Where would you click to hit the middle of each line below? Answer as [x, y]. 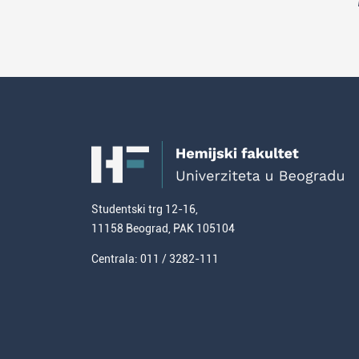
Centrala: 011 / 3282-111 [155, 259]
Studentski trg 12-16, [145, 209]
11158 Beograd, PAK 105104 [163, 228]
